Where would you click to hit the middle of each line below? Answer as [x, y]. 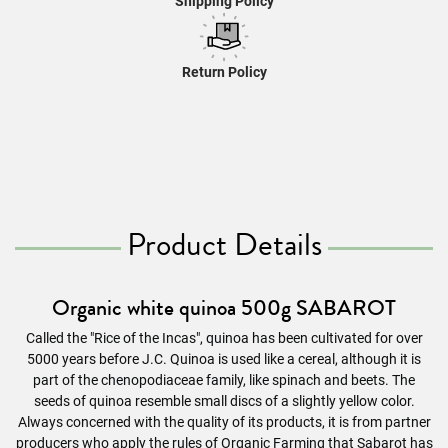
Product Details [224, 244]
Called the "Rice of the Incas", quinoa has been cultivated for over [224, 338]
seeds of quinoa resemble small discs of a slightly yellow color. [224, 401]
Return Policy [224, 72]
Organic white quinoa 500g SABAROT [224, 307]
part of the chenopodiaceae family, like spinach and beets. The [224, 380]
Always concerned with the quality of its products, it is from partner [224, 422]
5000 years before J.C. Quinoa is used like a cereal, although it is [224, 359]
